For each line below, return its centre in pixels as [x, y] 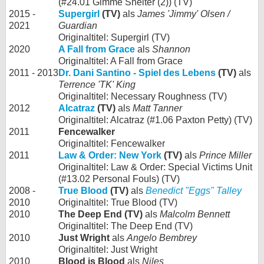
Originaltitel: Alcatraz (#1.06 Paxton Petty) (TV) [155, 120]
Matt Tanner [157, 108]
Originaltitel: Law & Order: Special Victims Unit [155, 167]
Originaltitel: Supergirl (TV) [114, 37]
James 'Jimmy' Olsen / [184, 14]
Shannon [171, 49]
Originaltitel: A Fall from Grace [121, 61]
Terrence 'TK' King [97, 85]
